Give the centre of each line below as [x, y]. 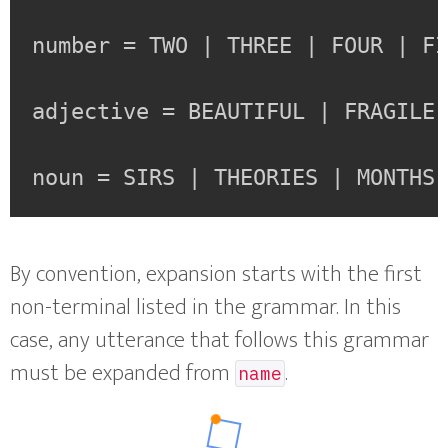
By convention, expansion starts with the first [216, 274]
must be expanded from [122, 373]
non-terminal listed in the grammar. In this [205, 307]
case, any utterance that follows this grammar [219, 340]
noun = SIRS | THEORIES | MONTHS [234, 177]
